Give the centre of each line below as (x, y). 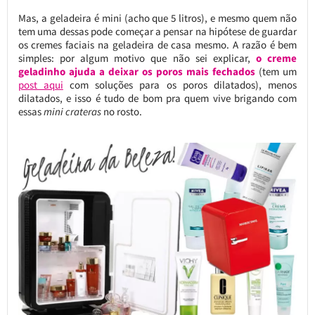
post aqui (40, 84)
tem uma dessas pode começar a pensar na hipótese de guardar (157, 31)
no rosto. (121, 111)
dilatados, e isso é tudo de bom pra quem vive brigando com (157, 98)
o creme (277, 58)
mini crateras (72, 111)
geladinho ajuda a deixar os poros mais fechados (137, 71)
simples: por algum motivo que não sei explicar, (137, 58)
